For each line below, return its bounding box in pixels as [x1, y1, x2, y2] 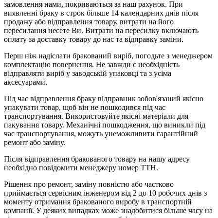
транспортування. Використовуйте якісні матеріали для [4, 111, 188, 120]
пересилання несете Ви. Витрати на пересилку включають [4, 26, 199, 35]
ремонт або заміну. [4, 138, 65, 146]
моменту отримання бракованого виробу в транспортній [4, 197, 192, 206]
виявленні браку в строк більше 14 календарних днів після [4, 8, 199, 17]
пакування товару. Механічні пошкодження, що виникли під [4, 120, 205, 129]
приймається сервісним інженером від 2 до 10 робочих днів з [4, 188, 207, 197]
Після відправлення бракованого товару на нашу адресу [4, 154, 190, 163]
